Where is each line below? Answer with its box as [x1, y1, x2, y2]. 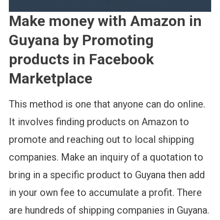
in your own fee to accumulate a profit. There [8, 187, 202, 199]
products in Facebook [8, 51, 154, 68]
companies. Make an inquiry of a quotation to [8, 151, 203, 164]
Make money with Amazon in [8, 12, 202, 30]
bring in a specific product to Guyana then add [8, 169, 205, 181]
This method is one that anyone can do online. [8, 98, 205, 110]
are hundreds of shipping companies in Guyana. [8, 204, 209, 217]
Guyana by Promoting [8, 31, 154, 49]
